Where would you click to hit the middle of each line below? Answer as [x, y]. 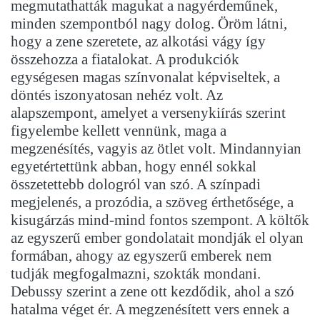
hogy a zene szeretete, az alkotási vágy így [138, 42]
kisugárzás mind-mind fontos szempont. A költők [160, 220]
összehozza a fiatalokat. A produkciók [125, 60]
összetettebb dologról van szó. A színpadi [136, 185]
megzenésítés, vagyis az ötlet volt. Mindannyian [156, 149]
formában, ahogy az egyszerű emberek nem [141, 256]
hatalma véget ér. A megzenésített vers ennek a [150, 310]
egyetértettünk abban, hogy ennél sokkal [134, 167]
